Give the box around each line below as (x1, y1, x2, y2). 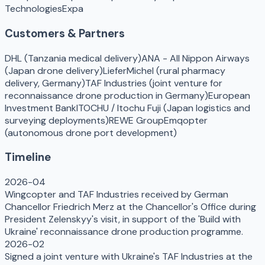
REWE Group (109, 114, 164, 127)
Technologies (5, 2, 62, 15)
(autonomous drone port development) (5, 126, 177, 139)
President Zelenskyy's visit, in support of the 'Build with (5, 213, 241, 226)
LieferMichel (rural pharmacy (103, 64, 225, 77)
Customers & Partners (5, 26, 125, 41)
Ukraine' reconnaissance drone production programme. (5, 225, 243, 238)
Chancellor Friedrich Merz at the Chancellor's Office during (5, 201, 256, 214)
